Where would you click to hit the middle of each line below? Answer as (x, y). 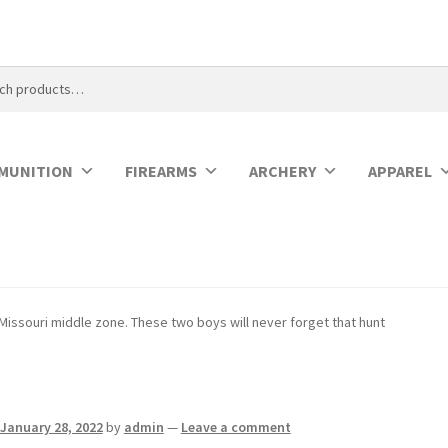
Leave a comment (235, 427)
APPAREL (400, 170)
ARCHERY (283, 170)
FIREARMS (161, 170)
